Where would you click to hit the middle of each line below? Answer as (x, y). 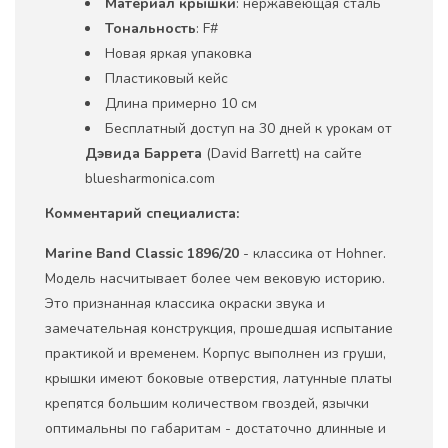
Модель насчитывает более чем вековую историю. (215, 278)
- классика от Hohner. (312, 253)
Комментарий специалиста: (142, 213)
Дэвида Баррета (143, 153)
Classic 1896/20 (187, 253)
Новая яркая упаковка (178, 53)
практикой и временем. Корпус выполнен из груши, (215, 353)
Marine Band (88, 253)
